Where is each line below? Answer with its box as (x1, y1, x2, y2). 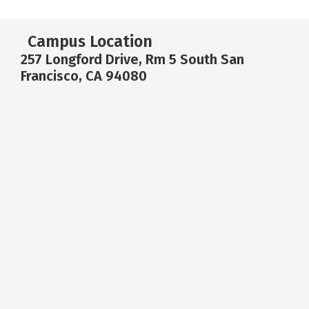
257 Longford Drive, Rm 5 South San (21, 51, 244, 68)
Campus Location (28, 32, 152, 51)
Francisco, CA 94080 (21, 68, 147, 84)
